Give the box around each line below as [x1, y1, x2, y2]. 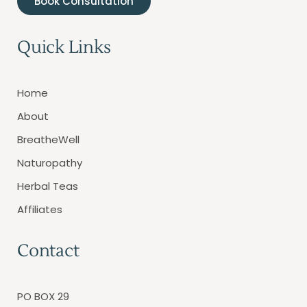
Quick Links [17, 36, 111, 58]
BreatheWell [17, 132, 79, 147]
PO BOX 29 [17, 288, 69, 304]
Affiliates [17, 201, 62, 217]
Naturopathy [17, 155, 82, 170]
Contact [17, 239, 79, 262]
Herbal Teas [17, 178, 78, 193]
